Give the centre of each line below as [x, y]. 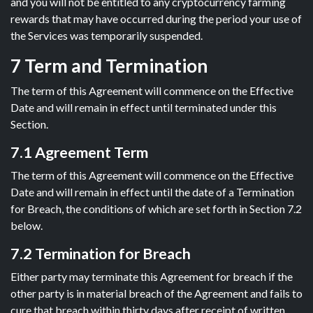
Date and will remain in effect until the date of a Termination [152, 192]
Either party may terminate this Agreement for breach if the [152, 276]
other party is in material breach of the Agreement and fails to [156, 293]
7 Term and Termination [109, 66]
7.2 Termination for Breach [101, 254]
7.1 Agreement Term [79, 152]
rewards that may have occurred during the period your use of [156, 19]
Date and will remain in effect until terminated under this [144, 107]
